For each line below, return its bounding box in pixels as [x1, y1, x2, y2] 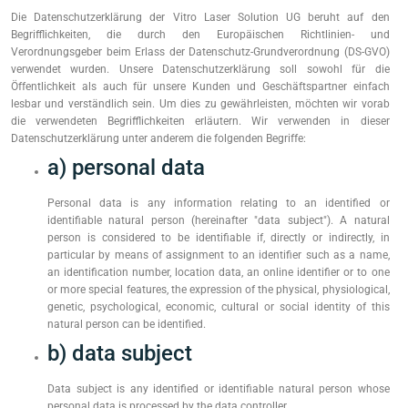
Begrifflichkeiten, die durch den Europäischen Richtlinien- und [11, 28, 390, 41]
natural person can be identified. [47, 318, 206, 331]
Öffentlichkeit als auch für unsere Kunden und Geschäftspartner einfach [11, 80, 390, 93]
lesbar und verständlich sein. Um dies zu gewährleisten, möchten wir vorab [11, 97, 390, 110]
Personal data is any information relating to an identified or [47, 197, 390, 209]
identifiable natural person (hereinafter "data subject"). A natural [47, 214, 390, 227]
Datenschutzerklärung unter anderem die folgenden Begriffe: [11, 132, 306, 145]
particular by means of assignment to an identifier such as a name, [47, 249, 390, 261]
